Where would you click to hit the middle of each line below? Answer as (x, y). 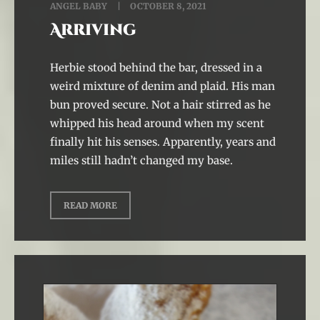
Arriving (93, 30)
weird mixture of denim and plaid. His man (162, 86)
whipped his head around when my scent (157, 123)
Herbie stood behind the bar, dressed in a (156, 67)
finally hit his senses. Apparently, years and (163, 142)
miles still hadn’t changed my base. (141, 160)
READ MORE (90, 205)
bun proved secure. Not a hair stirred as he (160, 105)
